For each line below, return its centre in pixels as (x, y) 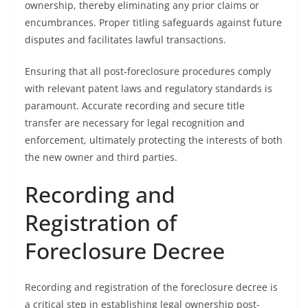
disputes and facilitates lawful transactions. (125, 40)
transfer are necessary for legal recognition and (135, 123)
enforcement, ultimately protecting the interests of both (154, 140)
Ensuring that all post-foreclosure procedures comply (148, 71)
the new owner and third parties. (101, 157)
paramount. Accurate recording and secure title (135, 106)
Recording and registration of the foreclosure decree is (151, 287)
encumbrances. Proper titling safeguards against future (153, 22)
